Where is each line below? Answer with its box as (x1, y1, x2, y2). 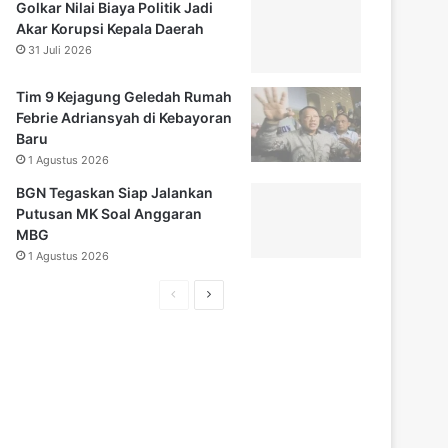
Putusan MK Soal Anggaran (16, 204, 203, 222)
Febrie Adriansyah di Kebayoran (16, 108, 233, 126)
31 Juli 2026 (28, 42, 93, 57)
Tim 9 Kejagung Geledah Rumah (16, 87, 233, 105)
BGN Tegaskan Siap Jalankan (16, 183, 214, 201)
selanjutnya (209, 313, 275, 329)
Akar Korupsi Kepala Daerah (16, 19, 205, 37)
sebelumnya (175, 313, 243, 329)
